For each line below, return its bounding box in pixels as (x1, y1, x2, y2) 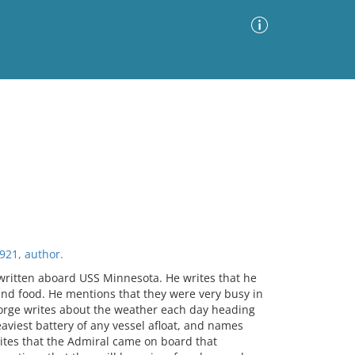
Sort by (103, 145, 140, 161)
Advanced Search (171, 105, 264, 120)
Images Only (12, 149, 78, 161)
